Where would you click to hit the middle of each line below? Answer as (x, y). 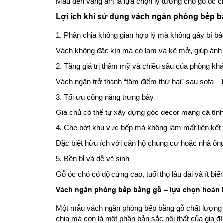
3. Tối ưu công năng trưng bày (105, 97)
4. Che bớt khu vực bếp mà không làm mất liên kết (138, 127)
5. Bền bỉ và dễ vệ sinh (93, 158)
